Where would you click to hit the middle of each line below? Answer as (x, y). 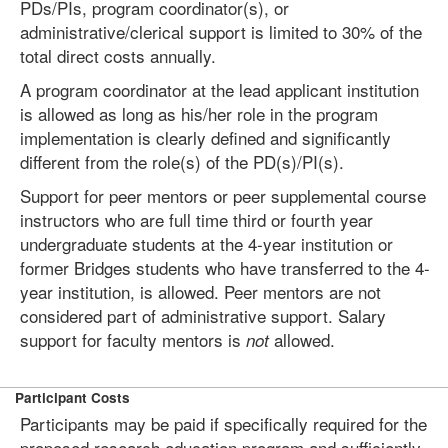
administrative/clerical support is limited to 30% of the (221, 31)
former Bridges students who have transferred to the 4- (225, 267)
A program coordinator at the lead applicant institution (219, 89)
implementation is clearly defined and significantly (205, 137)
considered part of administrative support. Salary (203, 315)
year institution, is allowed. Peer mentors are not (200, 291)
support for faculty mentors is (133, 339)
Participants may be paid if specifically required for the (223, 423)
